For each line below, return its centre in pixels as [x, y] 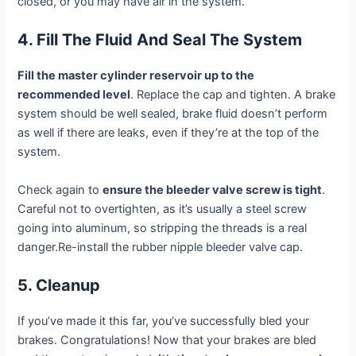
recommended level [74, 95]
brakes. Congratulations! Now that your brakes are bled [167, 341]
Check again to [60, 190]
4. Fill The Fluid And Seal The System [160, 40]
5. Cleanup [59, 286]
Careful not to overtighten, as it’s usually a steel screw [163, 209]
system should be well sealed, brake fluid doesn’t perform [173, 114]
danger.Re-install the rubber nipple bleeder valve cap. [161, 247]
